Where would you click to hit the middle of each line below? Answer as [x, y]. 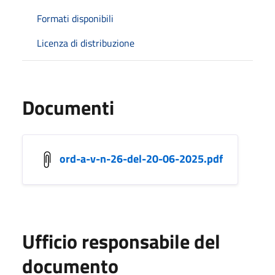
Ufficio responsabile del [121, 241]
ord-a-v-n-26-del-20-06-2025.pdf [141, 158]
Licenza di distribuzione [86, 43]
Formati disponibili [75, 18]
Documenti [68, 107]
